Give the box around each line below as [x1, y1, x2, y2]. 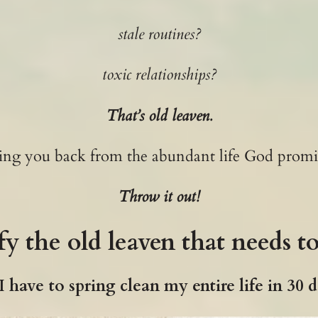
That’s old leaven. [106, 104, 212, 126]
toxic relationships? [102, 64, 216, 86]
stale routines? [117, 23, 201, 45]
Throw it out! [118, 186, 200, 208]
